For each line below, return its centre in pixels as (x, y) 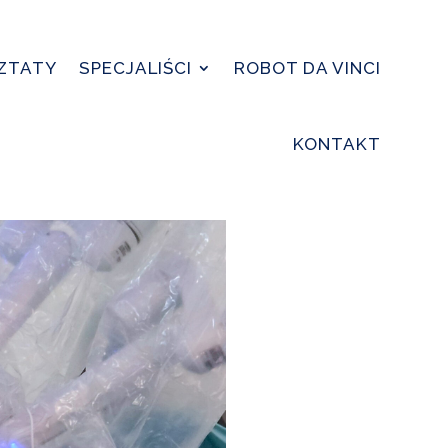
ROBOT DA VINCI (307, 68)
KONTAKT (336, 144)
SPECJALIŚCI (135, 68)
